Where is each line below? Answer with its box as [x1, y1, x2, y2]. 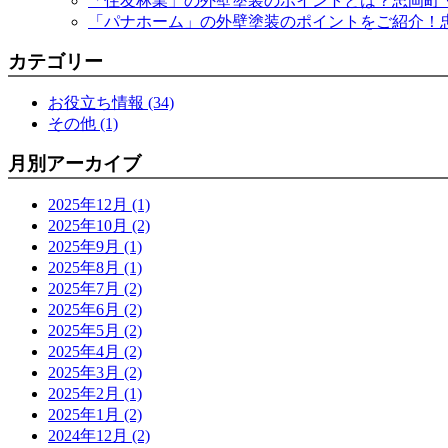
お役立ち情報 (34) [48, 94, 174, 111]
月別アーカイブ [8, 153, 141, 174]
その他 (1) [48, 115, 118, 132]
